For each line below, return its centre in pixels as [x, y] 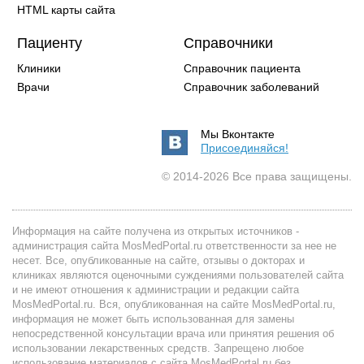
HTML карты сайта [67, 10]
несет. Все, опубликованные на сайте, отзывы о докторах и [158, 260]
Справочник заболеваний [251, 87]
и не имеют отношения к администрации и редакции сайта [156, 290]
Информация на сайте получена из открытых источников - [156, 231]
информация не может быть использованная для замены [153, 319]
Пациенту [50, 43]
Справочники [228, 43]
